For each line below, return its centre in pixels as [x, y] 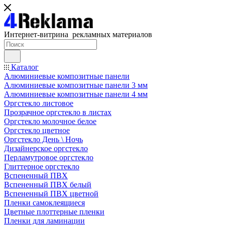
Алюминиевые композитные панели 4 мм [76, 94]
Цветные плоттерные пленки [54, 212]
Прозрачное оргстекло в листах [58, 112]
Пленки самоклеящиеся [44, 203]
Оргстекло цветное [37, 130]
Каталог [24, 67]
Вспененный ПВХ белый [48, 185]
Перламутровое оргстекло [49, 157]
